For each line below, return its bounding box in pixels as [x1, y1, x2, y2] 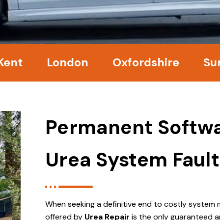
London [14, 55, 56, 70]
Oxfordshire [80, 55, 147, 70]
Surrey [170, 55, 208, 70]
